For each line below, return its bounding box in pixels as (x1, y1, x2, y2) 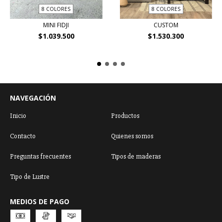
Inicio (10, 111, 26, 120)
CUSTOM (153, 20, 178, 29)
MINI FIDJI (43, 20, 69, 29)
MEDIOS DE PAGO (10, 196, 69, 206)
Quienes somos (111, 131, 153, 140)
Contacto (10, 131, 36, 140)
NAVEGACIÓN (10, 93, 56, 103)
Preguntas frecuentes (10, 152, 71, 161)
